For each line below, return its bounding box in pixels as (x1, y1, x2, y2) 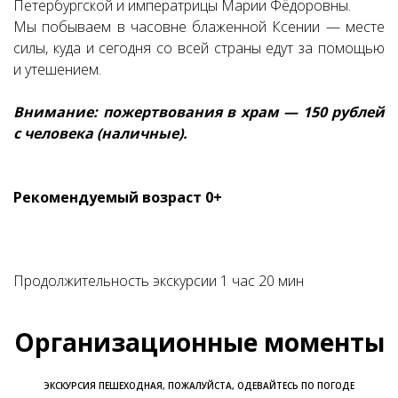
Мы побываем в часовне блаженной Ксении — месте (13, 17, 385, 36)
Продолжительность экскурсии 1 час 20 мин (13, 271, 304, 291)
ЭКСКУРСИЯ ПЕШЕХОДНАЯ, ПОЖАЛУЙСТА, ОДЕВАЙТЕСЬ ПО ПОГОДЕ (44, 379, 354, 392)
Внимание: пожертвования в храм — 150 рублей (13, 102, 385, 122)
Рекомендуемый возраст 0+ (13, 187, 222, 207)
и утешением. (13, 60, 101, 79)
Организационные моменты (13, 325, 385, 359)
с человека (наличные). (13, 123, 187, 143)
